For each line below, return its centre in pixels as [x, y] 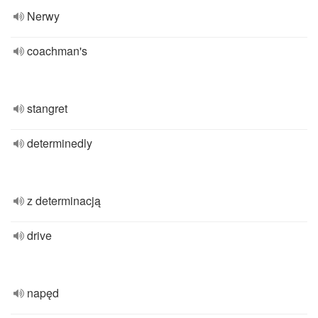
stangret [47, 108]
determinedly [60, 143]
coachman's [57, 51]
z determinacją [64, 201]
